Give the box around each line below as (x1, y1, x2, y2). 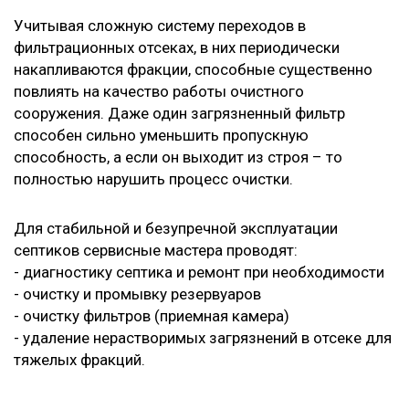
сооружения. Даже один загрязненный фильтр (14, 103, 345, 122)
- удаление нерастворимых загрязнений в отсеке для (14, 328, 392, 347)
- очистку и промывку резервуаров (14, 284, 261, 303)
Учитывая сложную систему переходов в (14, 16, 306, 35)
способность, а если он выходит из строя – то (14, 147, 342, 166)
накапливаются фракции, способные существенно (14, 59, 372, 79)
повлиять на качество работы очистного (14, 81, 304, 100)
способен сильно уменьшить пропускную (14, 125, 309, 144)
